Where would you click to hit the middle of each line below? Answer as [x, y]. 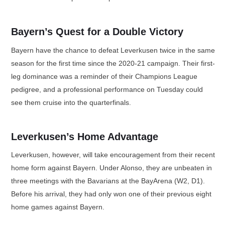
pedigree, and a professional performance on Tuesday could [107, 89]
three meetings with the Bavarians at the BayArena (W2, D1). [108, 181]
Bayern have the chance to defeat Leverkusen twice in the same [113, 50]
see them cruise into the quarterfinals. [71, 102]
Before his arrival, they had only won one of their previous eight [111, 194]
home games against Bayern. [58, 207]
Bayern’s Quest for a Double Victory [97, 32]
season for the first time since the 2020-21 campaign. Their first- [113, 63]
